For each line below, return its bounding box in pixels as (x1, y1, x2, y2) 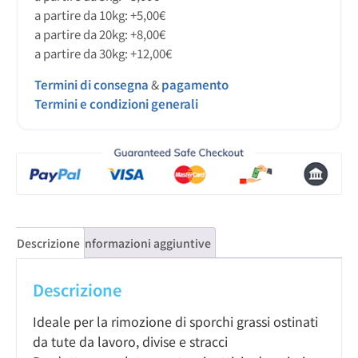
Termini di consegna (34, 75, 149, 93)
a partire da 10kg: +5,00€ (34, 6, 165, 24)
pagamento (161, 75, 229, 93)
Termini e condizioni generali (34, 94, 198, 112)
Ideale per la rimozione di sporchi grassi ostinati (33, 312, 318, 332)
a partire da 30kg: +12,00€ (34, 45, 172, 62)
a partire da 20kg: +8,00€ (34, 26, 165, 43)
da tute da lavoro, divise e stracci (33, 332, 228, 352)
